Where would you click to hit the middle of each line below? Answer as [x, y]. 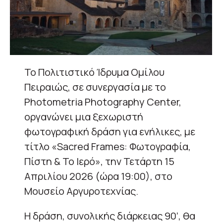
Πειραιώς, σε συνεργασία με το [95, 87]
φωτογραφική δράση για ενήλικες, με [110, 131]
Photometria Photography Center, [103, 102]
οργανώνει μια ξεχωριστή [84, 116]
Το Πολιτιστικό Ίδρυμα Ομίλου [94, 72]
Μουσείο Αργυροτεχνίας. [81, 191]
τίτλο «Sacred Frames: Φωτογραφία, [108, 146]
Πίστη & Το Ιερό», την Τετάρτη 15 [99, 161]
